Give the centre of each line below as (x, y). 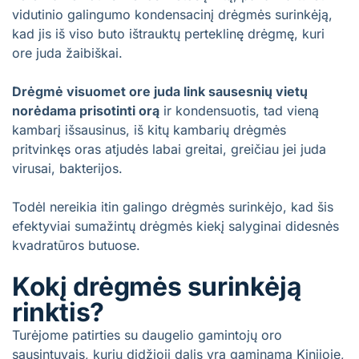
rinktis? (58, 312)
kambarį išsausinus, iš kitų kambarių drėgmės (149, 130)
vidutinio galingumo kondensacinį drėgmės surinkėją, (172, 14)
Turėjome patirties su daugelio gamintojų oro (147, 335)
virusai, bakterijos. (67, 168)
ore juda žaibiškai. (67, 53)
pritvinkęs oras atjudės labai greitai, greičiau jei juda (169, 149)
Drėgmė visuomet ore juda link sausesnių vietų (160, 91)
